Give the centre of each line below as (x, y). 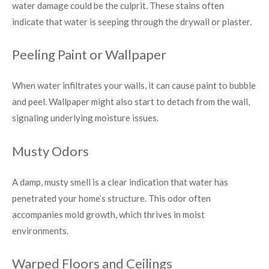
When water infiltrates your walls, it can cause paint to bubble (134, 86)
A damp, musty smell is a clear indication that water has (120, 182)
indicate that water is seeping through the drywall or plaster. (132, 21)
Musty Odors (50, 151)
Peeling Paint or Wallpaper (89, 55)
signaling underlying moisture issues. (85, 118)
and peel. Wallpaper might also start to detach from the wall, (131, 102)
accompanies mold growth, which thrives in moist (108, 214)
